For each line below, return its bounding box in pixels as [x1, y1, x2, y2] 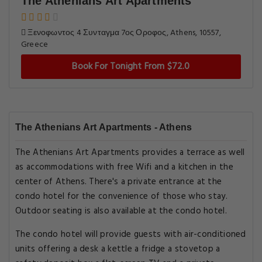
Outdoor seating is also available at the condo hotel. [15, 204, 227, 218]
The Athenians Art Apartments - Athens [15, 122, 192, 132]
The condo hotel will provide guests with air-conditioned [15, 227, 246, 242]
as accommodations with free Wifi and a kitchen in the [15, 160, 233, 174]
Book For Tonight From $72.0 [72, 59, 190, 74]
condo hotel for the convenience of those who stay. [15, 189, 227, 204]
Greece [21, 38, 49, 51]
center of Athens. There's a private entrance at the [15, 175, 222, 189]
